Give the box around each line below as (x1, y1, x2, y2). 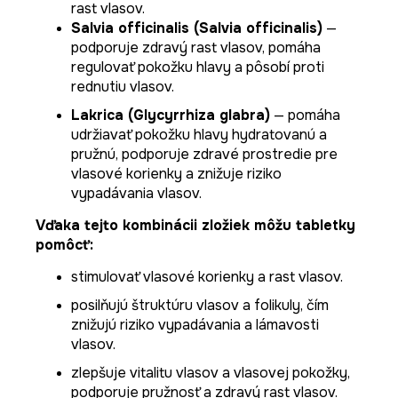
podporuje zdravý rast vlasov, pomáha (71, 37, 321, 57)
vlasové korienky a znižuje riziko (71, 163, 282, 183)
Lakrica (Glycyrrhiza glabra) (71, 105, 270, 124)
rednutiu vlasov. (71, 76, 174, 96)
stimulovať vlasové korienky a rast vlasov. (71, 267, 343, 286)
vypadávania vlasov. (71, 183, 202, 203)
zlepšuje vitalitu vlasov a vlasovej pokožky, (71, 362, 350, 382)
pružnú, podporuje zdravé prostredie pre (71, 144, 338, 163)
